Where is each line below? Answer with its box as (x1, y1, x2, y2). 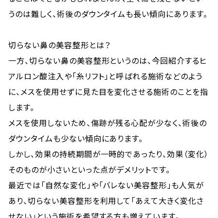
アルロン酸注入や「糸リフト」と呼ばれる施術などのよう (8, 70, 202, 82)
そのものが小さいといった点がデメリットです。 (8, 163, 171, 175)
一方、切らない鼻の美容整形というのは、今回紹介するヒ (8, 54, 207, 66)
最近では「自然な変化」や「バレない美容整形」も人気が (8, 179, 204, 191)
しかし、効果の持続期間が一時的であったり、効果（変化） (8, 148, 209, 160)
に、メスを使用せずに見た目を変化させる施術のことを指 (8, 86, 208, 97)
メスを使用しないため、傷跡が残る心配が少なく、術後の (8, 117, 207, 128)
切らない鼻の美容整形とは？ (8, 39, 110, 51)
